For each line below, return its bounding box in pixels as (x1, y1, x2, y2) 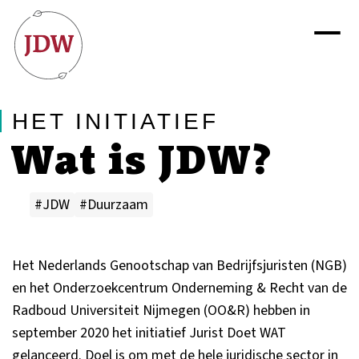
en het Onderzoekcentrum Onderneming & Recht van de (12, 278, 347, 298)
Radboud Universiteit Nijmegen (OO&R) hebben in (12, 301, 310, 321)
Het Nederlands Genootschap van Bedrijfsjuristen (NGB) (12, 256, 347, 276)
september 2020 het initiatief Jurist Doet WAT (12, 323, 286, 343)
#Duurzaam (79, 195, 148, 215)
